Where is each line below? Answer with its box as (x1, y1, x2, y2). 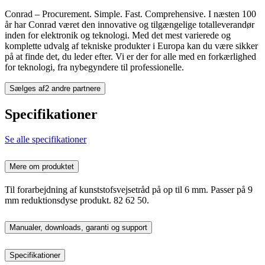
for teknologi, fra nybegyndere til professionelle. (5, 62, 184, 73)
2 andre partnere (45, 84, 101, 93)
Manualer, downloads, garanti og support (9, 222, 147, 232)
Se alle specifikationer (5, 134, 86, 145)
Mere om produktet (9, 161, 74, 171)
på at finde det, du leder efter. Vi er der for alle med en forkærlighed (5, 51, 256, 62)
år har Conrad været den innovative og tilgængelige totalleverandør (5, 20, 254, 30)
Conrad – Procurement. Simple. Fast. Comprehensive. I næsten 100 (5, 9, 256, 20)
